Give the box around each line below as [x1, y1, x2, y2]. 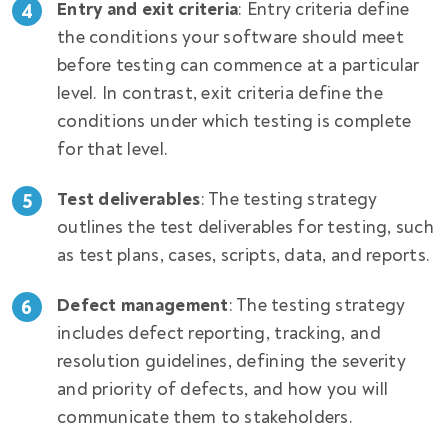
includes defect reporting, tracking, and [57, 322, 381, 346]
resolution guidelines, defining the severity [57, 350, 406, 374]
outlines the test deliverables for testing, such [57, 216, 434, 240]
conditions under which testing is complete [57, 110, 412, 134]
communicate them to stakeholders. [57, 406, 358, 430]
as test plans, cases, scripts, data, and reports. [57, 244, 435, 268]
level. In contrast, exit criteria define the [57, 82, 383, 106]
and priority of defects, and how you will [57, 378, 389, 402]
